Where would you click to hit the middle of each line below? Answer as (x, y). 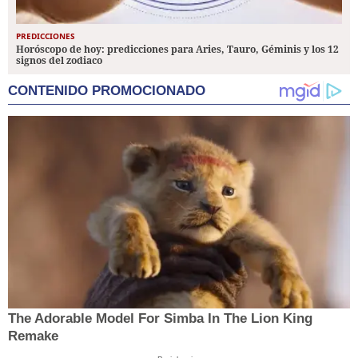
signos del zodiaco (59, 60)
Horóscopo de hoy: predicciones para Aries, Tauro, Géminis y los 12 (177, 49)
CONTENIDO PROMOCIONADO (107, 90)
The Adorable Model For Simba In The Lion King (160, 318)
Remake (33, 336)
